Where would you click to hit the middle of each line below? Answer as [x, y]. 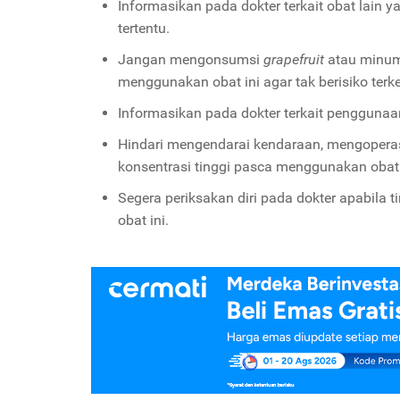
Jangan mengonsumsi [191, 59]
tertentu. [144, 28]
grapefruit [296, 59]
